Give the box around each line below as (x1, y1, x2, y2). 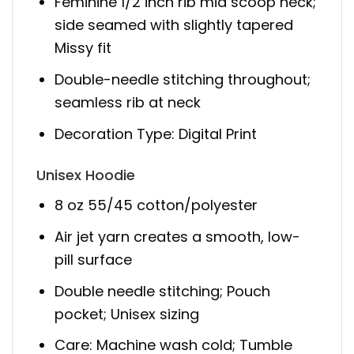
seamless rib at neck (55, 92, 201, 112)
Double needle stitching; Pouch (55, 281, 271, 301)
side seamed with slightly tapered (55, 14, 294, 35)
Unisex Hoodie (36, 164, 135, 185)
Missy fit (55, 37, 112, 58)
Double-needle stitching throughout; (55, 69, 311, 89)
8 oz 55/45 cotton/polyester (55, 194, 258, 215)
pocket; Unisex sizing (55, 303, 200, 324)
